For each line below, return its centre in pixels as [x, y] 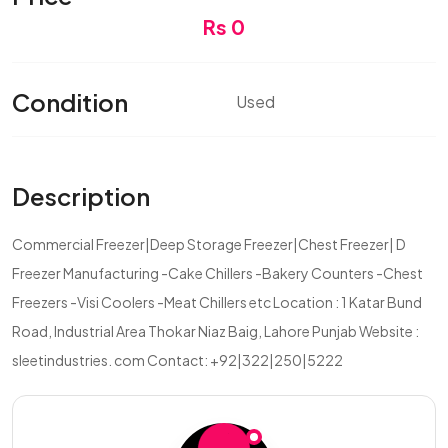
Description [81, 196]
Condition [70, 101]
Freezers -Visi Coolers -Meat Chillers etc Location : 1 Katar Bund [217, 302]
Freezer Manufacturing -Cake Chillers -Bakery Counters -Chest [217, 273]
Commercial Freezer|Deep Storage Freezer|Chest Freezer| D [209, 244]
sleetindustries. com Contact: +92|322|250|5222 [177, 360]
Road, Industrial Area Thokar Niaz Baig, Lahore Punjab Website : [215, 331]
